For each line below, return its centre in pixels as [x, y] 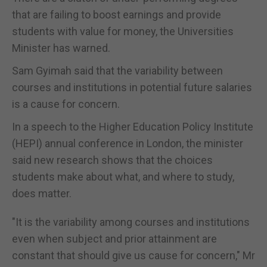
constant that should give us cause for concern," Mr [133, 255]
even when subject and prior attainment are [114, 238]
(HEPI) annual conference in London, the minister [128, 143]
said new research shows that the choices [112, 160]
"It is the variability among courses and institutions [131, 222]
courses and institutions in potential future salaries [132, 87]
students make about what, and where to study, [123, 176]
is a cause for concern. [66, 104]
